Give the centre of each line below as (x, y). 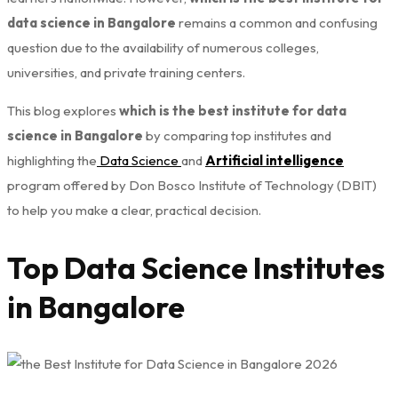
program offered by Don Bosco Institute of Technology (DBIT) (192, 186)
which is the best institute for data (233, 111)
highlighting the (52, 161)
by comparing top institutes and (237, 136)
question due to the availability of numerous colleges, (163, 48)
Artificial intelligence (275, 161)
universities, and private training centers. (126, 73)
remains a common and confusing (277, 23)
